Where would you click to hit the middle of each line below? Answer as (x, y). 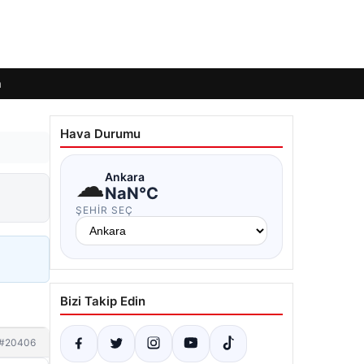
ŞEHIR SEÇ (104, 210)
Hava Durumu (100, 134)
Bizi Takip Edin (103, 301)
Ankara (125, 176)
